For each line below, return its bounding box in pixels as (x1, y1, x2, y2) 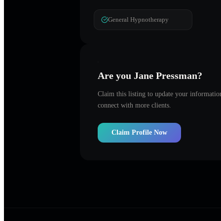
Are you (98, 70, 134, 81)
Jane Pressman (134, 70, 197, 81)
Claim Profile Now (111, 128, 167, 136)
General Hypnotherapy (108, 16, 169, 24)
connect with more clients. (98, 101, 171, 109)
